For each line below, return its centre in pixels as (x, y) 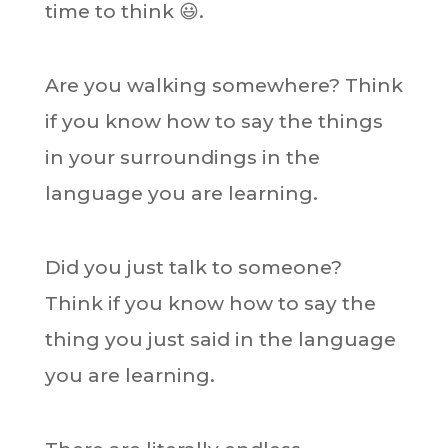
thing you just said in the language (220, 339)
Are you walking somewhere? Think (223, 85)
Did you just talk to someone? (193, 267)
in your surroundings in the (182, 157)
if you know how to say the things (213, 121)
